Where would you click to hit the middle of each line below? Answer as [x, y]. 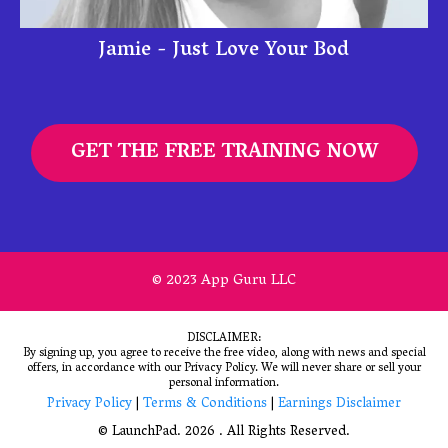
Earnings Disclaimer [339, 405]
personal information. [224, 384]
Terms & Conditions [207, 405]
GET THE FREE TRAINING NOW [224, 153]
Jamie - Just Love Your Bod [224, 51]
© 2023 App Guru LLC [224, 281]
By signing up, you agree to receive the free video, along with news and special [224, 354]
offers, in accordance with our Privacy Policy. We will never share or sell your [224, 369]
